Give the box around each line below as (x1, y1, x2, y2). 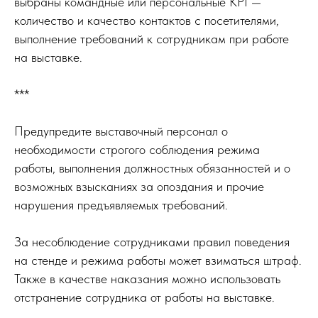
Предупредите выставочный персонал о (14, 123, 228, 138)
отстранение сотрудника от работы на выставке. (14, 289, 275, 305)
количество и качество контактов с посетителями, (14, 12, 279, 28)
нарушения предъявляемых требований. (14, 197, 228, 212)
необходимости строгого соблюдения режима (14, 141, 260, 157)
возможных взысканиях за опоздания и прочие (14, 178, 264, 194)
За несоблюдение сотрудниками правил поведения (14, 234, 290, 249)
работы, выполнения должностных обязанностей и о (14, 160, 290, 175)
